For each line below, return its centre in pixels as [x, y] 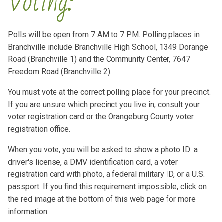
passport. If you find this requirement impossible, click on [107, 186]
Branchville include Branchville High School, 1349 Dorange [108, 47]
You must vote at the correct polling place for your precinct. [109, 92]
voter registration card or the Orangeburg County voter [101, 116]
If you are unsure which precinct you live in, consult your [104, 104]
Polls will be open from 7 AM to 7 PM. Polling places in [104, 34]
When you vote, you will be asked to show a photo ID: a [103, 149]
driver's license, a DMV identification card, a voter [93, 162]
